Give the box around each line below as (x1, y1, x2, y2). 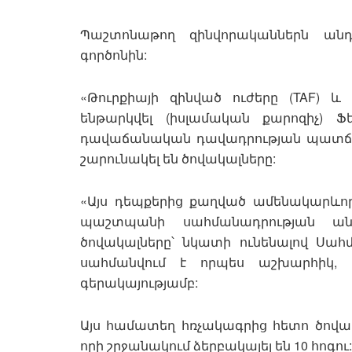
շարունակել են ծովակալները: (80, 149, 276, 168)
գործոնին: (80, 46, 147, 64)
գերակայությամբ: (80, 273, 198, 292)
